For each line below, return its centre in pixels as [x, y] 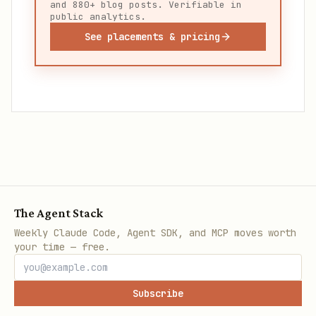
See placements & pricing [152, 37]
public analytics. [98, 17]
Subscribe [158, 293]
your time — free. [62, 247]
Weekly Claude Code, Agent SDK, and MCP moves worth [155, 233]
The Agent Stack [59, 213]
